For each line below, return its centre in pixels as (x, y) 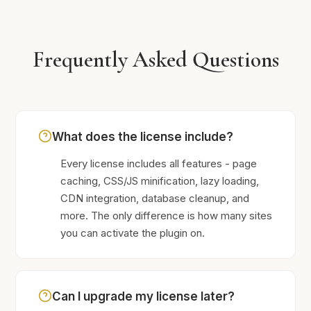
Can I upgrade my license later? (144, 296)
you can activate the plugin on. (133, 233)
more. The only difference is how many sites (167, 216)
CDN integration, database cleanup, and (155, 198)
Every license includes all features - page (159, 163)
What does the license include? (143, 137)
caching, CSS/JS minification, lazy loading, (160, 181)
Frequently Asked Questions (155, 59)
